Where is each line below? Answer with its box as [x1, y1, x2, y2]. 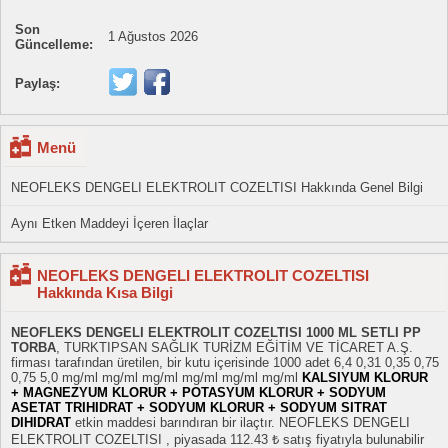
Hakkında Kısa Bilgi [37, 284, 173, 302]
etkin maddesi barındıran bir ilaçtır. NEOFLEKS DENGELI [71, 415, 410, 431]
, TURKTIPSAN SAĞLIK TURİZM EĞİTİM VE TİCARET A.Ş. [56, 340, 413, 356]
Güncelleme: [15, 37, 93, 53]
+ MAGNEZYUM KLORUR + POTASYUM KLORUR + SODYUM [11, 385, 386, 401]
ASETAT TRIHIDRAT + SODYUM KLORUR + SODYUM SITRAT [11, 400, 387, 416]
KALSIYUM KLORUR [302, 370, 428, 386]
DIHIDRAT [11, 415, 71, 431]
